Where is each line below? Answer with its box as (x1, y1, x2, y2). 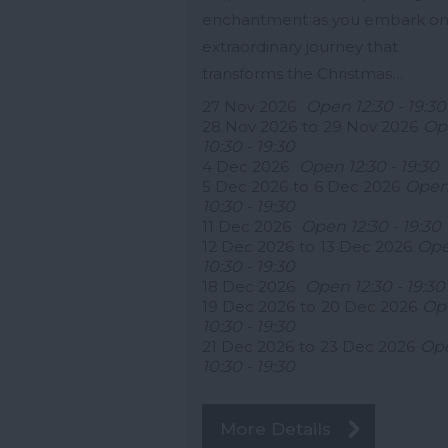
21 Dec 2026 (202, 337, 294, 357)
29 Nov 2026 (323, 117, 418, 137)
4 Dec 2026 (202, 157, 289, 177)
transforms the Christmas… (202, 64, 403, 84)
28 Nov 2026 (202, 117, 297, 137)
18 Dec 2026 (202, 277, 295, 297)
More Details (220, 419, 331, 440)
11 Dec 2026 (202, 217, 291, 237)
